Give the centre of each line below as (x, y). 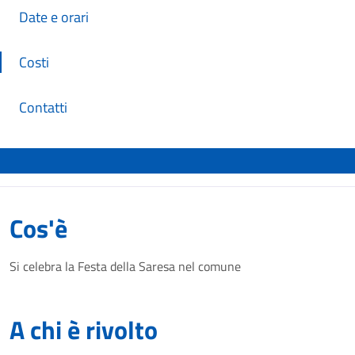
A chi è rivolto (84, 330)
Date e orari (54, 17)
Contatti (43, 107)
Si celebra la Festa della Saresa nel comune (125, 266)
